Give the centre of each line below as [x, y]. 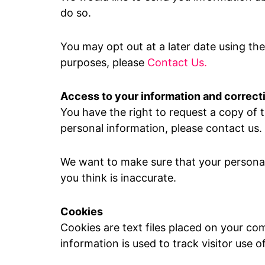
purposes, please [102, 62]
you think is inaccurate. [118, 178]
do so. [76, 13]
